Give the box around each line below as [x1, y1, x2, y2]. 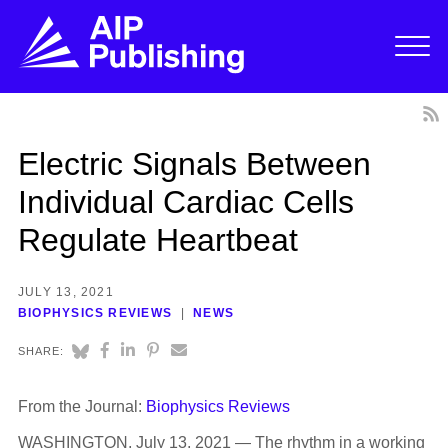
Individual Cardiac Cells [17, 183, 354, 220]
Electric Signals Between [17, 145, 371, 182]
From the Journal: [17, 398, 146, 416]
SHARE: [17, 345, 65, 358]
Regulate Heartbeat [17, 221, 298, 258]
